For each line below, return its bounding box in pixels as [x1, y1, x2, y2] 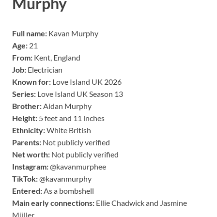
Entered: [12, 186, 42, 195]
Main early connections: [12, 198, 94, 207]
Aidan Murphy [42, 101, 92, 110]
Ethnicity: [12, 125, 45, 135]
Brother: [12, 101, 42, 110]
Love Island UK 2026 [51, 77, 122, 86]
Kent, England [32, 52, 80, 62]
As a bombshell [42, 186, 94, 195]
